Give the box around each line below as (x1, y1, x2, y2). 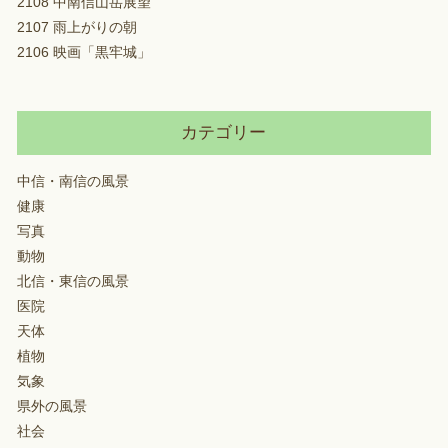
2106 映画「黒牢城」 (16, 44, 151, 60)
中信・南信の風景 (16, 173, 129, 189)
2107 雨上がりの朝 (16, 19, 137, 35)
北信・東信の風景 (16, 273, 129, 289)
